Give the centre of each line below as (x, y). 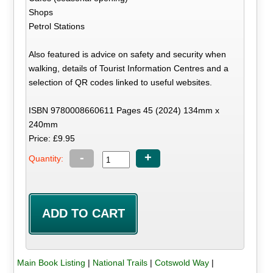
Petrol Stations (57, 26)
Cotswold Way (182, 262)
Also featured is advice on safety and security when (128, 54)
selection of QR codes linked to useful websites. (121, 82)
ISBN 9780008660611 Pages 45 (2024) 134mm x (124, 110)
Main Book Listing (51, 262)
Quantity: (46, 158)
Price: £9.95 (52, 138)
